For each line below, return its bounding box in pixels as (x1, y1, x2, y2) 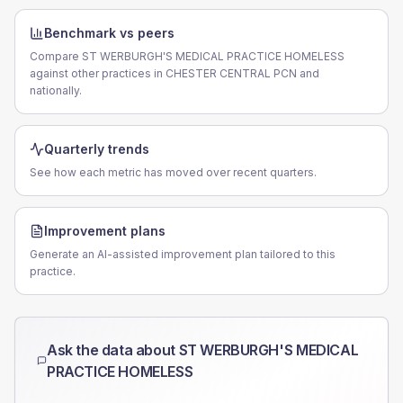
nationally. (30, 84, 82, 97)
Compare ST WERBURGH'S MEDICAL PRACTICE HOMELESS (30, 49, 345, 63)
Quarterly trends (44, 141, 149, 157)
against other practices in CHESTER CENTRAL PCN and (30, 67, 319, 80)
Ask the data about (47, 341, 179, 359)
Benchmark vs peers (44, 25, 175, 40)
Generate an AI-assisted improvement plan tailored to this (30, 247, 336, 261)
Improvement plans (44, 223, 166, 238)
